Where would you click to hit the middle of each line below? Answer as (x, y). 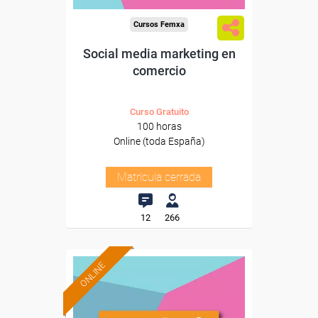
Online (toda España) (159, 141)
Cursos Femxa (159, 24)
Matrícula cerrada (159, 177)
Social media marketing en (159, 54)
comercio (159, 71)
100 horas (159, 126)
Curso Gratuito (159, 112)
